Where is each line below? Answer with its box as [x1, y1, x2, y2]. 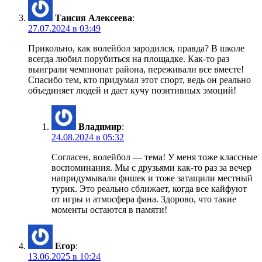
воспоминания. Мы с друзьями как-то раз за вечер [51, 163, 251, 173]
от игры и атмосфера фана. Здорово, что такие [51, 194, 236, 205]
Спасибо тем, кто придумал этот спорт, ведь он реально [28, 75, 251, 85]
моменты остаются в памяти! [51, 205, 167, 215]
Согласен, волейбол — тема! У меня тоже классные [51, 152, 257, 163]
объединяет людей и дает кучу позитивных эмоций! [28, 85, 236, 96]
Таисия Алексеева [55, 13, 132, 23]
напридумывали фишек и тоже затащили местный [51, 173, 253, 184]
